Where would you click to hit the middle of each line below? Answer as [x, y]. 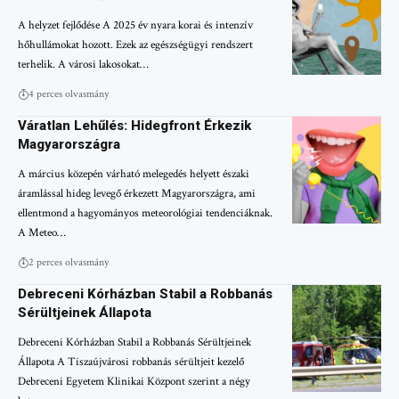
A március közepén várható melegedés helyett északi [134, 174]
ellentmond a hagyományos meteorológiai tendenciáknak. [145, 213]
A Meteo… [42, 232]
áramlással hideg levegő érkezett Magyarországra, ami [137, 193]
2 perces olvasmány [69, 262]
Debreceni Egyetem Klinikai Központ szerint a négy [134, 381]
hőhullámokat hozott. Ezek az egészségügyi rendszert [135, 45]
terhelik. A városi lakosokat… [83, 64]
